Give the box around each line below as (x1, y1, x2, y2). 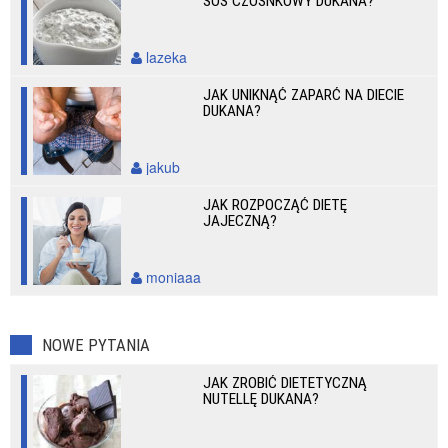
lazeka (142, 47, 187, 67)
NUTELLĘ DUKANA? (203, 390, 320, 408)
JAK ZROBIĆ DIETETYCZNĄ (203, 374, 368, 392)
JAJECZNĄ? (203, 212, 278, 230)
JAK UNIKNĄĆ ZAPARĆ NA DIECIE (203, 86, 405, 104)
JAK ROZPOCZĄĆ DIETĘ (203, 196, 348, 214)
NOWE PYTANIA (42, 335, 150, 355)
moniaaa (142, 267, 201, 287)
